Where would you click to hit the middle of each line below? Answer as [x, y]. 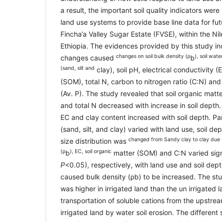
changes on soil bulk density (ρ [153, 56]
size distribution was [94, 141]
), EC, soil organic [91, 151]
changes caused [88, 57]
